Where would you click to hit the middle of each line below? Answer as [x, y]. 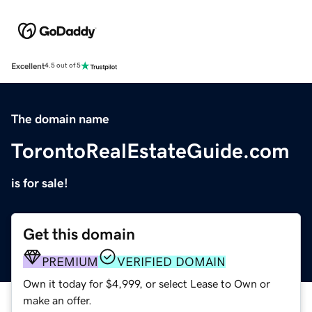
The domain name [60, 119]
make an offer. [57, 300]
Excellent [28, 66]
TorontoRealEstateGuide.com [150, 151]
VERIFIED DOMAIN [171, 262]
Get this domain [79, 234]
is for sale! [40, 183]
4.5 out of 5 [63, 66]
